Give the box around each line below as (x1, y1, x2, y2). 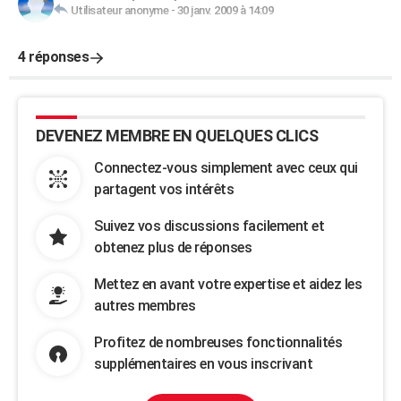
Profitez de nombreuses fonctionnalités (94, 334, 342, 351)
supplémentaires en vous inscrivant (94, 355, 312, 372)
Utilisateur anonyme (70, 4, 168, 17)
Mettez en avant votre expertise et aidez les (94, 276, 362, 293)
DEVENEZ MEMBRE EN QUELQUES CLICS (36, 126, 318, 145)
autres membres (94, 297, 195, 314)
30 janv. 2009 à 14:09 (176, 4, 273, 17)
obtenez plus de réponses (94, 239, 252, 256)
